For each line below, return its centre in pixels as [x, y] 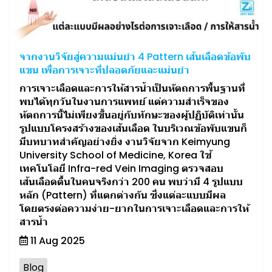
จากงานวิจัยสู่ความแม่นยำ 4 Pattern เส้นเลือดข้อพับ [135, 57]
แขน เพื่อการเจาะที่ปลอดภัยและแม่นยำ [104, 70]
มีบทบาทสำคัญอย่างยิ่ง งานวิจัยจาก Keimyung [125, 142]
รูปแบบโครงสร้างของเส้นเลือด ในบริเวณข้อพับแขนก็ [133, 128]
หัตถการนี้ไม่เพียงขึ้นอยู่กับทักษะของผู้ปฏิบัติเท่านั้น [132, 115]
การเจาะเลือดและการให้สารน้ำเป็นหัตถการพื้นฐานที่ [132, 88]
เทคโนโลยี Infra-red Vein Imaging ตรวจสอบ [121, 168]
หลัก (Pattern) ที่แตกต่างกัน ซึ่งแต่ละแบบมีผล [123, 195]
